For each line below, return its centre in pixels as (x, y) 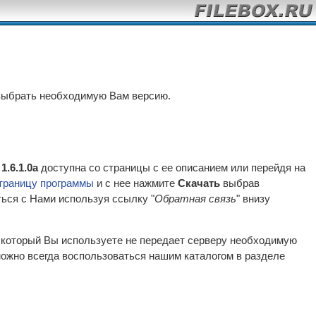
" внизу (253, 199)
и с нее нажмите (136, 183)
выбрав (240, 183)
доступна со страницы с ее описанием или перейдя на (172, 168)
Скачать (199, 183)
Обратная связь (195, 199)
